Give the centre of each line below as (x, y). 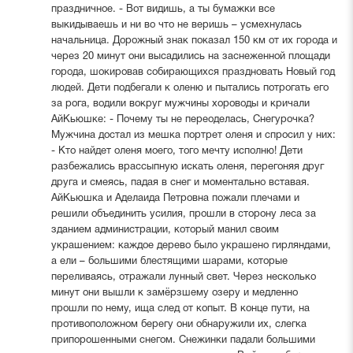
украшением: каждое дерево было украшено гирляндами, (191, 245)
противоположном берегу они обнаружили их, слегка (178, 324)
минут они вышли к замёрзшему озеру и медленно (174, 293)
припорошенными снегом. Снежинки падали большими (183, 340)
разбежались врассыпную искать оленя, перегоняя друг (187, 167)
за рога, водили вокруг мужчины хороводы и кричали (180, 104)
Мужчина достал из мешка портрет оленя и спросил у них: (193, 135)
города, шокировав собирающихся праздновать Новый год (193, 72)
